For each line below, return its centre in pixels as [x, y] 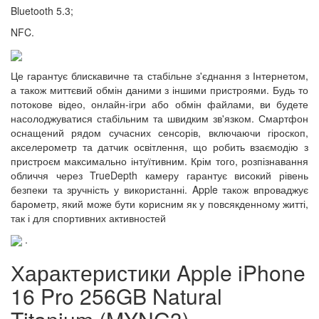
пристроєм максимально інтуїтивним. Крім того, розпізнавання [159, 161]
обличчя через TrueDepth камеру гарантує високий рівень [159, 175]
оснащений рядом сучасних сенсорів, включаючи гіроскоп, [159, 132]
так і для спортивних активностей [88, 218]
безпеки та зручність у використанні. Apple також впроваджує [159, 189]
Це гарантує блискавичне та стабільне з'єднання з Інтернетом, [159, 75]
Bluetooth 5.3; [42, 11]
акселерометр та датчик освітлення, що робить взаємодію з [159, 146]
